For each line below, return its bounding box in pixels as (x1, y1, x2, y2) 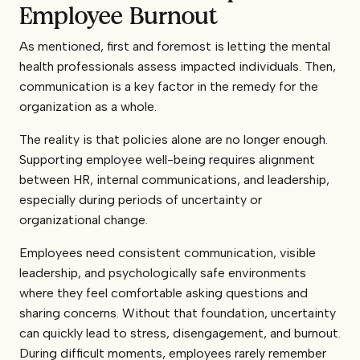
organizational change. (19, 211, 148, 227)
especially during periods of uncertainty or (19, 191, 262, 207)
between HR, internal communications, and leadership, (19, 171, 329, 187)
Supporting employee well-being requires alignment (19, 151, 315, 167)
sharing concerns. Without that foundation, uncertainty (19, 305, 336, 321)
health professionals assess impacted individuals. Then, (19, 58, 336, 74)
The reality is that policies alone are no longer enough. (19, 131, 328, 147)
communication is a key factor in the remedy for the (19, 78, 318, 94)
